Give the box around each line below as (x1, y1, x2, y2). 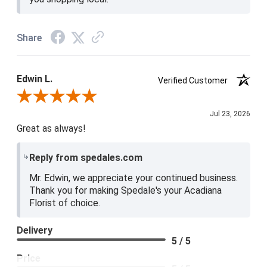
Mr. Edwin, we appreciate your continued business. (29, 172, 238, 184)
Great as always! (17, 123, 86, 135)
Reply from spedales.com (29, 152, 143, 164)
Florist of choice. (29, 197, 101, 209)
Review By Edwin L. (16, 92, 87, 103)
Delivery (17, 225, 52, 237)
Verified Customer (158, 76, 235, 86)
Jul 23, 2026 (210, 110, 250, 119)
